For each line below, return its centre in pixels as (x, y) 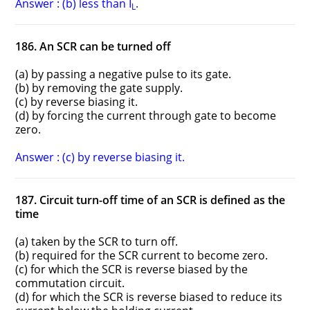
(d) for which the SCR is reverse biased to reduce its (149, 297)
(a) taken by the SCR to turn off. (97, 242)
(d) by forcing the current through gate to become (146, 116)
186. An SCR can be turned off (93, 47)
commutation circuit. (70, 283)
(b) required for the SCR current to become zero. (142, 256)
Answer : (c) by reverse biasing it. (100, 157)
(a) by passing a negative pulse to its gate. (124, 74)
